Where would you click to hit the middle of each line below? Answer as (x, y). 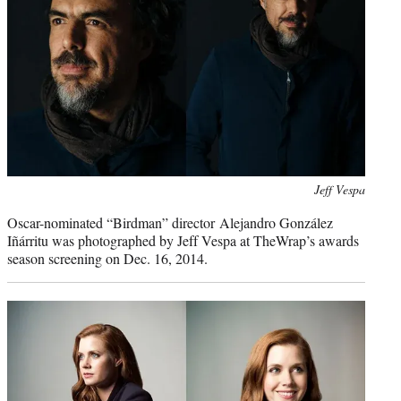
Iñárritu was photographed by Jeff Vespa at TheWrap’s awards (183, 240)
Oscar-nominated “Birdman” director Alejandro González (170, 222)
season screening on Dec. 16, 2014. (107, 258)
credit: (23, 208)
